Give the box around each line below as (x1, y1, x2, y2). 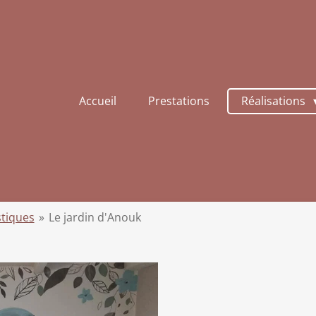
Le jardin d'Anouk (49, 209, 142, 225)
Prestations (148, 92, 210, 109)
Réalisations (241, 92, 309, 109)
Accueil (79, 92, 117, 109)
